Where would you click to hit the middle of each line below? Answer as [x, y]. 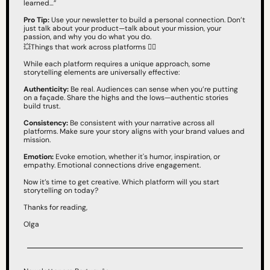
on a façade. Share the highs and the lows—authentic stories [126, 98]
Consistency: [46, 123]
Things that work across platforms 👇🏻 [93, 47]
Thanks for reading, [55, 208]
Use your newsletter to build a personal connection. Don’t [147, 20]
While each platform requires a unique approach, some [117, 64]
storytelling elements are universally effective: [102, 73]
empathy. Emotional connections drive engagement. [112, 165]
